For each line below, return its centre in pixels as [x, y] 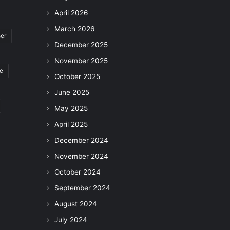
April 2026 [71, 13]
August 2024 [76, 204]
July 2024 [71, 220]
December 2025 [81, 45]
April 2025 [71, 124]
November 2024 [81, 156]
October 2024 [78, 172]
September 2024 [82, 188]
